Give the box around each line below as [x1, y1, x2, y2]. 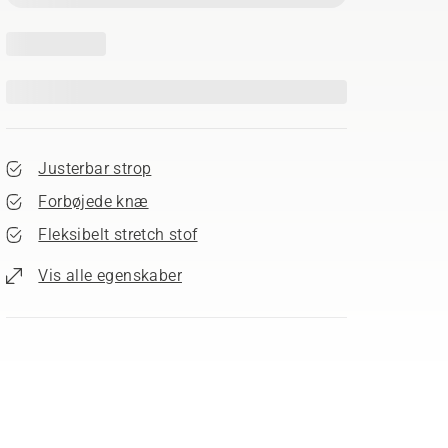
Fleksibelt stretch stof [38, 225, 198, 244]
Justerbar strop [38, 159, 152, 178]
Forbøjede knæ [38, 192, 149, 211]
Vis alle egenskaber [38, 266, 182, 285]
